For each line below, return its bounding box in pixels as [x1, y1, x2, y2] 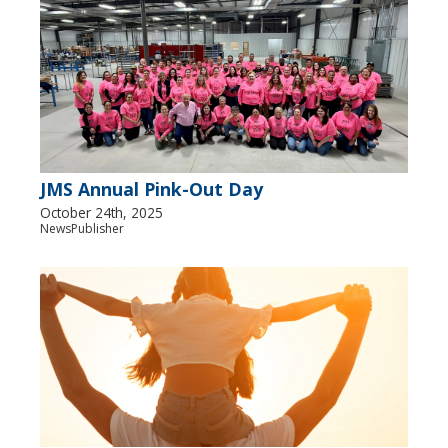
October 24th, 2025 [40, 203, 163, 222]
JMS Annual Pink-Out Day [40, 177, 263, 201]
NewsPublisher [40, 220, 124, 237]
